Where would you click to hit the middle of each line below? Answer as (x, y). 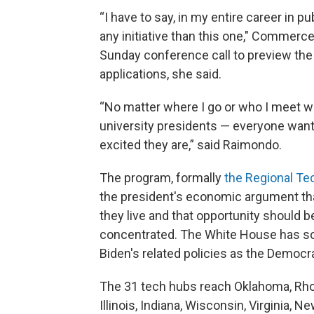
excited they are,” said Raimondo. (191, 145)
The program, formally (162, 178)
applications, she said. (161, 74)
